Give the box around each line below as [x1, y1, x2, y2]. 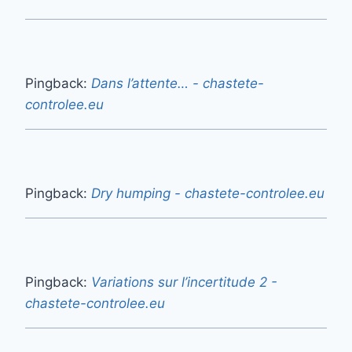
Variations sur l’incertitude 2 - [91, 274, 277, 291]
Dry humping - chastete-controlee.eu [91, 185, 324, 202]
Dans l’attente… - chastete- [91, 75, 264, 92]
